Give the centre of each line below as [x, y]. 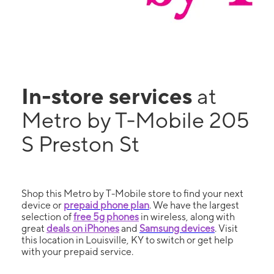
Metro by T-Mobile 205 [135, 120]
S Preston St [80, 144]
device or [43, 205]
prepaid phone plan [106, 205]
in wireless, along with [187, 217]
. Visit [226, 228]
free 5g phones [106, 217]
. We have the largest [194, 205]
